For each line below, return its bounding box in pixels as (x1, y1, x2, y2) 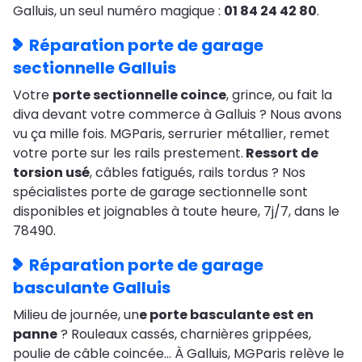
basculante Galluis (13, 276, 170, 300)
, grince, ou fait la (226, 86, 332, 105)
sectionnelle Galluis (13, 57, 176, 80)
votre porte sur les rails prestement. (13, 144, 243, 163)
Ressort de (243, 144, 318, 163)
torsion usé (13, 163, 90, 183)
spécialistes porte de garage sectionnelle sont (13, 183, 308, 202)
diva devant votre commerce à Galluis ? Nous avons (13, 105, 342, 124)
